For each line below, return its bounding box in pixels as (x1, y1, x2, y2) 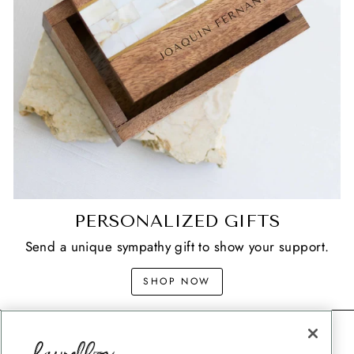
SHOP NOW (143, 273, 211, 288)
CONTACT (149, 324, 205, 342)
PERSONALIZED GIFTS (73, 210, 281, 232)
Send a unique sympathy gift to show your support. (24, 236, 330, 256)
